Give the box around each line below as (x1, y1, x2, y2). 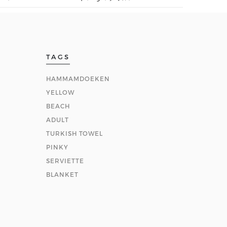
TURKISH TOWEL (46, 130, 103, 137)
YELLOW (46, 89, 74, 96)
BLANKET (46, 171, 79, 178)
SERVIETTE (46, 157, 84, 164)
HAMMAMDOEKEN (46, 75, 110, 82)
